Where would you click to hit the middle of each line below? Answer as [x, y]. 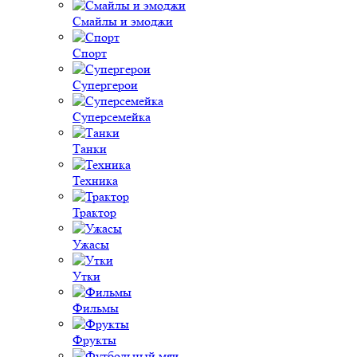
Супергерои [105, 85]
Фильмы [96, 308]
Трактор [94, 212]
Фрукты [94, 340]
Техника [95, 180]
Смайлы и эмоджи [123, 21]
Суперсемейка [112, 117]
